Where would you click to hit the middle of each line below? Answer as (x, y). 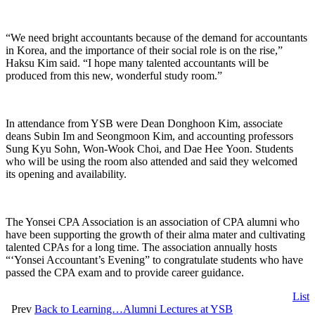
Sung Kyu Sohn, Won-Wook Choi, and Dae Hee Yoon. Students (149, 149)
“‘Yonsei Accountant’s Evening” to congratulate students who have (154, 260)
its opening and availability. (66, 174)
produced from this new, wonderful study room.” (114, 76)
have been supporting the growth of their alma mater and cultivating (155, 235)
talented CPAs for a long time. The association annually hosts (141, 247)
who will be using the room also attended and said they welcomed (152, 162)
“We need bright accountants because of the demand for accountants (156, 38)
